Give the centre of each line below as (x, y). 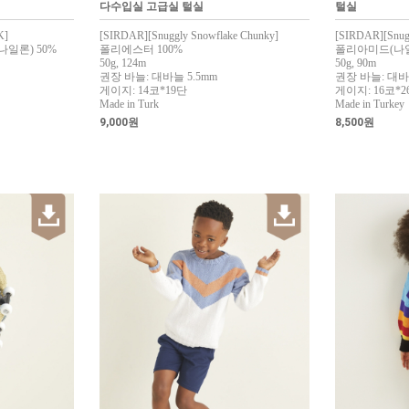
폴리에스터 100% (141, 49)
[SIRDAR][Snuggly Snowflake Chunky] (189, 36)
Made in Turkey (370, 104)
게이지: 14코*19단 (143, 90)
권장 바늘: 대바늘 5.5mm (158, 77)
